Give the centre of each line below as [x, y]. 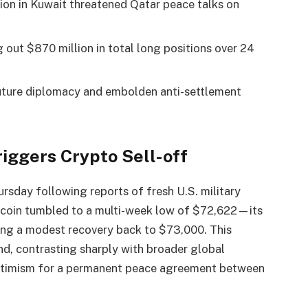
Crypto [89, 156]
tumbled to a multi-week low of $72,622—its [142, 211]
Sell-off [152, 156]
